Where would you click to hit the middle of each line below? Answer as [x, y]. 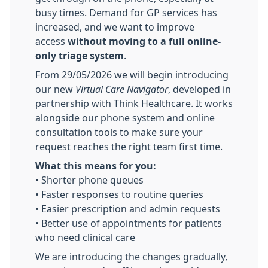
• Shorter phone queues [89, 180]
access [51, 41]
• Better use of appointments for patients [129, 223]
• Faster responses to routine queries [119, 194]
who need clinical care [85, 237]
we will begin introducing [171, 74]
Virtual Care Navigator [122, 89]
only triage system [80, 55]
